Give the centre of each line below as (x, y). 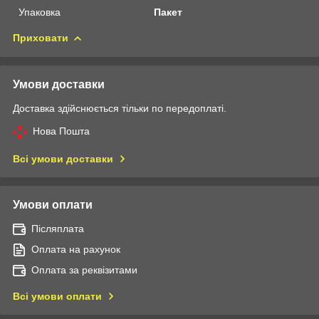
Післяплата (58, 228)
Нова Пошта (61, 131)
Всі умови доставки (63, 158)
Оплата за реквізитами (84, 270)
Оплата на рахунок (76, 249)
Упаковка (40, 12)
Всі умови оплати (57, 296)
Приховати (41, 37)
